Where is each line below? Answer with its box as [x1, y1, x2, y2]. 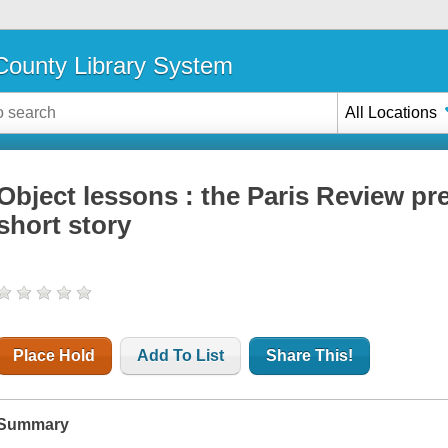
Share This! [266, 347, 354, 365]
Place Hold [13, 347, 96, 365]
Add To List [137, 347, 225, 365]
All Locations [345, 103, 438, 121]
